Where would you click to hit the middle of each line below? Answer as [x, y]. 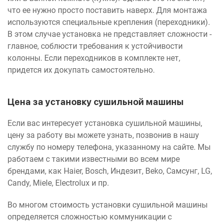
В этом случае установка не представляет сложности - [110, 34]
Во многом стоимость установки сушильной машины [108, 205]
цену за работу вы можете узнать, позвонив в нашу [103, 135]
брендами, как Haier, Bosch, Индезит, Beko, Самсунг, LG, [110, 171]
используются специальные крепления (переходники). [109, 22]
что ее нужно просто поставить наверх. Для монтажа [107, 10]
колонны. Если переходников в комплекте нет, [94, 58]
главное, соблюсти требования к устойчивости [95, 46]
